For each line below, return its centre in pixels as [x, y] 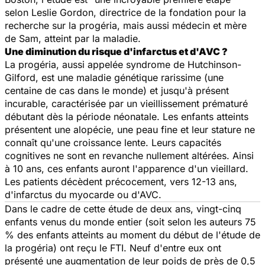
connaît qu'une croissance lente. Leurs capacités [113, 142]
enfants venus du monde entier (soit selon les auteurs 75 [130, 222]
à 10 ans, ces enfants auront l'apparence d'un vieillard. [127, 168]
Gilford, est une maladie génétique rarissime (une [114, 77]
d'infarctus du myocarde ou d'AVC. [83, 194]
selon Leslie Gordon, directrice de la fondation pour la [125, 12]
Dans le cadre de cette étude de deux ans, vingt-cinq [123, 209]
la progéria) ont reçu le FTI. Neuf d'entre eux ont [113, 248]
